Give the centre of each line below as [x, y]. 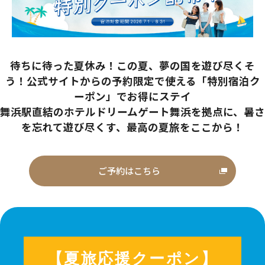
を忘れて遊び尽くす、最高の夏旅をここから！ [132, 127]
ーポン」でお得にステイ [132, 96]
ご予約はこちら [130, 170]
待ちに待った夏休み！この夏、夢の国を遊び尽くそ [132, 65]
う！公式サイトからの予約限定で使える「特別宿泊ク [132, 80]
